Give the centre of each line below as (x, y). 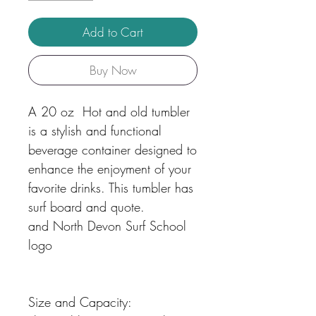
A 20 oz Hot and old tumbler (109, 111)
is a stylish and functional (95, 130)
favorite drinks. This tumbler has (111, 188)
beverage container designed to (113, 150)
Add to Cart (113, 32)
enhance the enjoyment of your (110, 169)
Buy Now (113, 70)
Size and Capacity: (80, 302)
